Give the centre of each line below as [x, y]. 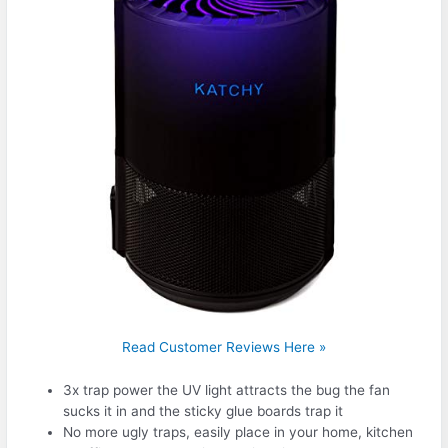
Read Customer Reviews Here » [224, 346]
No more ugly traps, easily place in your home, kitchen [238, 431]
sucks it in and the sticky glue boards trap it [203, 410]
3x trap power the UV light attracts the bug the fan [227, 389]
